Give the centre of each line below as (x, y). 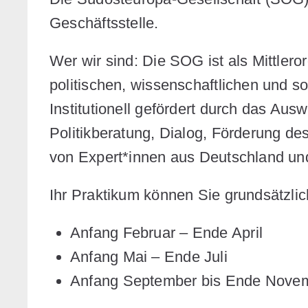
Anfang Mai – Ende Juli (149, 256)
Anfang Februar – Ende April (166, 232)
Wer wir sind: (94, 60)
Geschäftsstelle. (106, 23)
